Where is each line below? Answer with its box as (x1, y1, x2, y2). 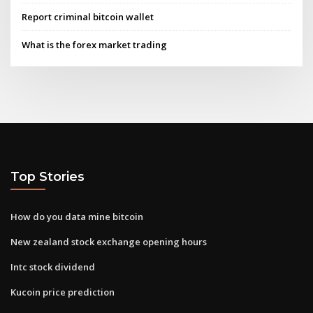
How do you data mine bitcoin (10, 210, 143, 223)
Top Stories (10, 169, 85, 184)
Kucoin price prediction (10, 285, 115, 298)
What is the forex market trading (22, 38, 168, 51)
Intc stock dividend (10, 260, 95, 273)
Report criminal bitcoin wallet (22, 10, 154, 24)
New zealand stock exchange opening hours (10, 235, 207, 248)
